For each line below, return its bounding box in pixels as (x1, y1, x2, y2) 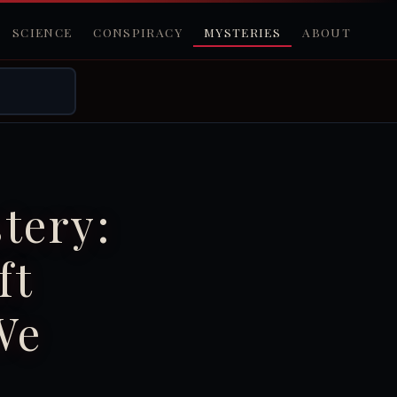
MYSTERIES (203, 24, 282, 40)
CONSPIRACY (93, 24, 183, 40)
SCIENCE (12, 24, 73, 40)
